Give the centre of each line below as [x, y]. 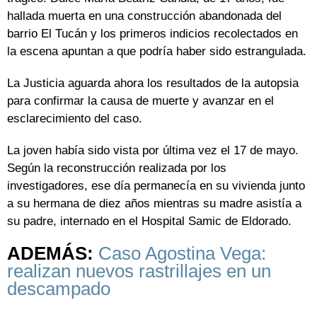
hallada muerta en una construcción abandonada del [144, 16]
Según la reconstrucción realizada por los [117, 168]
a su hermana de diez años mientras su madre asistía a [154, 204]
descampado [59, 289]
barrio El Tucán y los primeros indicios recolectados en [152, 34]
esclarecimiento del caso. [75, 119]
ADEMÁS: [53, 254]
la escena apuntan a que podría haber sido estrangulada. [157, 52]
